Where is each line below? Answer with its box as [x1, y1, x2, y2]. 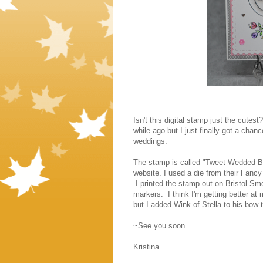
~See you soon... [133, 221, 192, 230]
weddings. [133, 136, 167, 146]
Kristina [133, 242, 159, 251]
